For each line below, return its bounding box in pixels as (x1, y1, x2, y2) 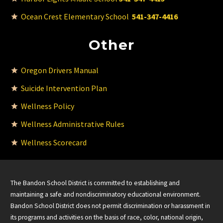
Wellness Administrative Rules (21, 119, 124, 129)
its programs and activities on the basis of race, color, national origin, (10, 213, 203, 222)
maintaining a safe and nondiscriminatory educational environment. (10, 190, 201, 199)
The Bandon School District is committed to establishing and (10, 179, 180, 188)
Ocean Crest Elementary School (21, 11, 132, 22)
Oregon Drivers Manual (21, 65, 99, 75)
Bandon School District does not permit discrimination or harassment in (10, 202, 210, 211)
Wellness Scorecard (21, 137, 87, 147)
